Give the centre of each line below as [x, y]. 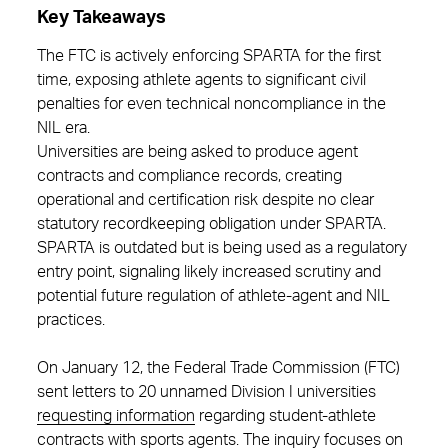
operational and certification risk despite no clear [205, 200]
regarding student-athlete [285, 416]
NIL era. [63, 128]
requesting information [116, 416]
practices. [71, 320]
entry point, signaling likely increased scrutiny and [209, 272]
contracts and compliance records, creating [189, 176]
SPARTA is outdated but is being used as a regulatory [222, 248]
